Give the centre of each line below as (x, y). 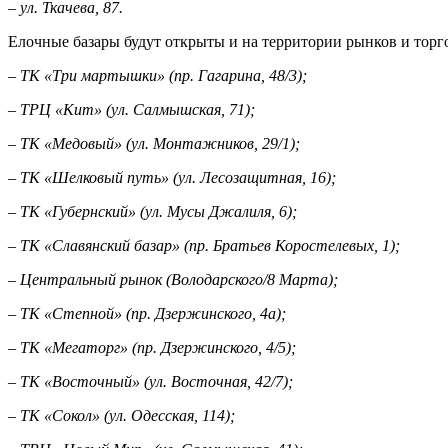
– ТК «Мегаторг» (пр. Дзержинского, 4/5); (152, 347)
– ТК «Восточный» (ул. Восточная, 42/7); (150, 381)
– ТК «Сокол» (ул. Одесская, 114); (121, 415)
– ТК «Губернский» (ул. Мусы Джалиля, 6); (152, 211)
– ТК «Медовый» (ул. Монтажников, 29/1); (154, 143)
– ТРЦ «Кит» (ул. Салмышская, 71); (131, 109)
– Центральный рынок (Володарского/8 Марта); (173, 279)
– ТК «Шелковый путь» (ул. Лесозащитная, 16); (172, 177)
